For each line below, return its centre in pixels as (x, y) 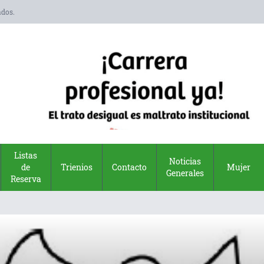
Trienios (77, 167)
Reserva (26, 179)
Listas (26, 155)
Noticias (185, 161)
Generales (185, 173)
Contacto (129, 167)
